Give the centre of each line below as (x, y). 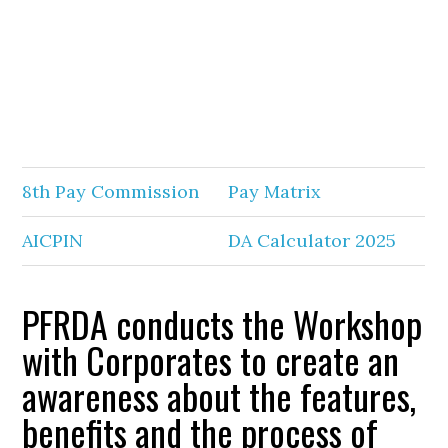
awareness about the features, (219, 395)
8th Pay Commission (111, 191)
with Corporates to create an (211, 359)
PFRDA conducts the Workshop (222, 323)
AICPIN (53, 240)
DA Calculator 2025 (312, 240)
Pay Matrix (275, 191)
